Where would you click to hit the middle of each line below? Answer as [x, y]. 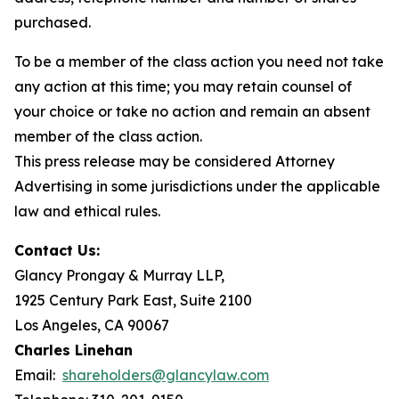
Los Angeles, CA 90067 [92, 325]
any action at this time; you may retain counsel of [183, 86]
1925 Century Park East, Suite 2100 [133, 300]
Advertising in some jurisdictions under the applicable [197, 186]
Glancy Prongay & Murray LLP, [119, 275]
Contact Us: [57, 250]
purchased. [53, 22]
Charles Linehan [73, 350]
